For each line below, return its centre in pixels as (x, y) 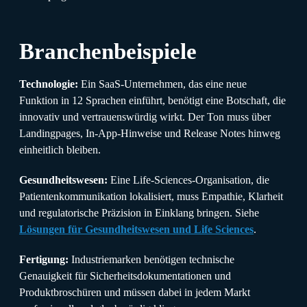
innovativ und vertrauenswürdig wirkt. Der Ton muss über (145, 116)
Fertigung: (44, 259)
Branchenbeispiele (108, 51)
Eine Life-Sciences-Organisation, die (188, 180)
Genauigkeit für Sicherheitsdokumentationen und (125, 275)
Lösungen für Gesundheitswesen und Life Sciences (136, 229)
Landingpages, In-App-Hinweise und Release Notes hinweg (150, 133)
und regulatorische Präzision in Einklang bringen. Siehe (139, 212)
